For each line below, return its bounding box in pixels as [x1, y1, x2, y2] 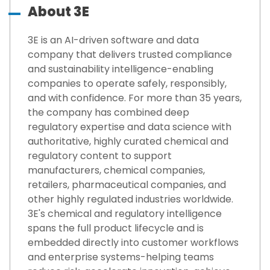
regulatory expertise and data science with [28, 120, 231, 134]
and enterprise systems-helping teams [28, 250, 214, 265]
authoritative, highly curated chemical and [28, 134, 228, 149]
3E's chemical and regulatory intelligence [28, 207, 222, 221]
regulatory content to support [28, 149, 172, 163]
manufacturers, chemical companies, [28, 163, 205, 178]
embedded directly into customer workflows [28, 236, 239, 250]
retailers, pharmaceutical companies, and [28, 178, 226, 192]
